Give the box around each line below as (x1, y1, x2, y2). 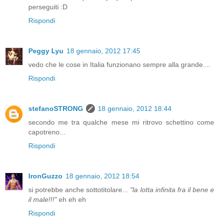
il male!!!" (28, 196, 57, 204)
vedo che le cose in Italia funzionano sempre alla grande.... (28, 61, 211, 69)
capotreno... (28, 128, 66, 136)
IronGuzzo (28, 172, 63, 180)
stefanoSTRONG (28, 105, 83, 113)
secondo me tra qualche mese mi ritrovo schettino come (28, 118, 214, 127)
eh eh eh (57, 196, 86, 204)
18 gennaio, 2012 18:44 (98, 105, 172, 113)
